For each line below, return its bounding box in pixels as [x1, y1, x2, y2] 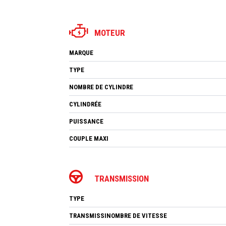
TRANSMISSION [94, 173, 149, 184]
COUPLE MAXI [69, 134, 108, 142]
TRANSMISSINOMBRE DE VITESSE [69, 211, 167, 219]
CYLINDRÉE [69, 100, 101, 108]
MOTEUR [94, 27, 125, 38]
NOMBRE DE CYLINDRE [69, 83, 133, 91]
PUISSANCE [69, 117, 103, 125]
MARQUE [69, 48, 93, 56]
